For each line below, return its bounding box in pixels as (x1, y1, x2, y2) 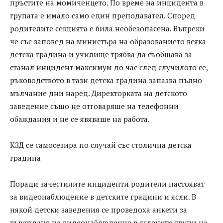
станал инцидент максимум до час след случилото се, (10, 62, 208, 73)
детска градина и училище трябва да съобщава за (10, 49, 192, 60)
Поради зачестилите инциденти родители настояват (10, 179, 205, 189)
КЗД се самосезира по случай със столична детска (10, 140, 192, 150)
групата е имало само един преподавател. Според (10, 10, 195, 21)
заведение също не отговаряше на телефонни (10, 101, 179, 111)
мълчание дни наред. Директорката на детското (10, 88, 187, 99)
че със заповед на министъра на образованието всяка (10, 36, 206, 47)
